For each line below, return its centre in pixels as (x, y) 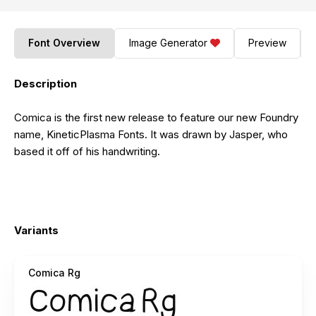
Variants (36, 230)
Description (45, 83)
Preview (267, 43)
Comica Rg (54, 272)
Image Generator (168, 43)
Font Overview (65, 43)
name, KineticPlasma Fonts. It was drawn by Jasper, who (151, 134)
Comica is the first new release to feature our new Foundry (156, 117)
